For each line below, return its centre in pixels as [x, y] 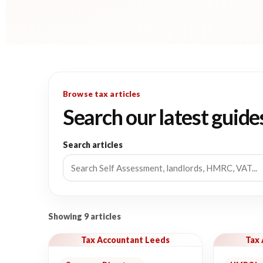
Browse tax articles [102, 94]
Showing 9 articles [85, 216]
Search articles [93, 145]
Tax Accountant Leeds [125, 240]
